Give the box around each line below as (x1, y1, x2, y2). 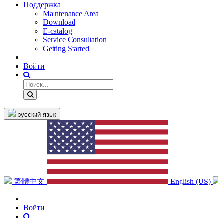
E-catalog (43, 27, 72, 36)
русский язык (18, 111, 56, 119)
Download (43, 18, 75, 27)
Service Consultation (43, 36, 107, 44)
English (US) (170, 177, 211, 186)
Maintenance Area (43, 9, 99, 18)
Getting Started (43, 44, 89, 53)
